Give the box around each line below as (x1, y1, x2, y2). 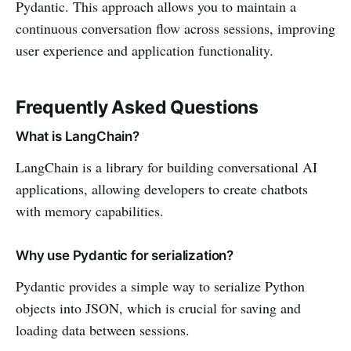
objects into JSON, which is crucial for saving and (16, 299, 301, 318)
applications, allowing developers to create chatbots (16, 179, 308, 199)
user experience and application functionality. (16, 41, 273, 60)
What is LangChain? (16, 128, 139, 145)
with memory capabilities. (16, 201, 164, 221)
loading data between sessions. (16, 320, 190, 340)
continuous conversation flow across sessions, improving (16, 19, 335, 38)
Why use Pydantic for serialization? (16, 248, 234, 264)
